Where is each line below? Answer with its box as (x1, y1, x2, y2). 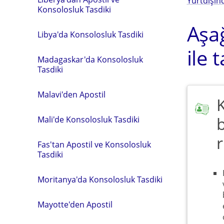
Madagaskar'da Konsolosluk (37, 54, 143, 65)
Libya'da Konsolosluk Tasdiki (37, 29, 143, 40)
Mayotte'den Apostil (37, 199, 112, 210)
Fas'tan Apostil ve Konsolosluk (37, 139, 151, 150)
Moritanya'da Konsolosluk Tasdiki (37, 174, 162, 185)
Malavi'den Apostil (37, 89, 105, 100)
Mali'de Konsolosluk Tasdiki (37, 114, 139, 125)
